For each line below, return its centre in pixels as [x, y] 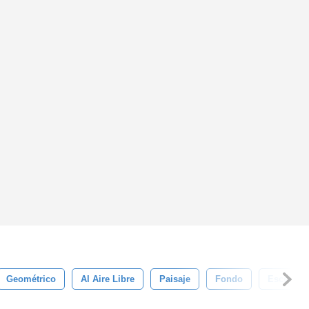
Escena [283, 279]
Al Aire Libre [108, 279]
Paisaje [175, 279]
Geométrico [31, 279]
